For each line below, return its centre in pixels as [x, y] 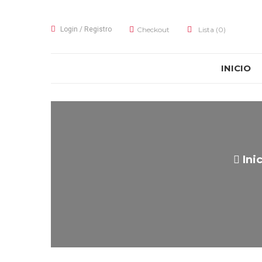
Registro [98, 29]
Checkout [153, 30]
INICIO [236, 68]
